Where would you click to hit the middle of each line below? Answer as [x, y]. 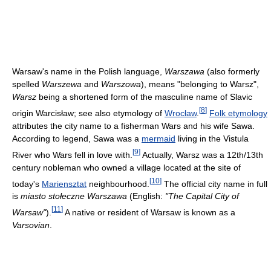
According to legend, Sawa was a [77, 138]
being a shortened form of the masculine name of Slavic [144, 97]
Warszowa [121, 84]
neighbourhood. [118, 184]
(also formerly [232, 72]
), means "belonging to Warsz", [200, 84]
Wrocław [181, 113]
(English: [146, 196]
